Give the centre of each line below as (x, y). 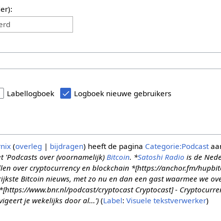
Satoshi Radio (161, 157)
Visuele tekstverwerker (166, 200)
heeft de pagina (115, 146)
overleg (28, 146)
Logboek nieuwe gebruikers (123, 93)
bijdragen (66, 146)
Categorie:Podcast (177, 146)
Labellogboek (31, 93)
